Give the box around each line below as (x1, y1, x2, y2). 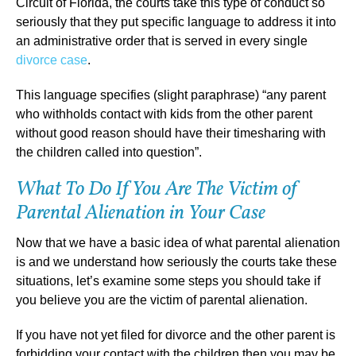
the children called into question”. (16, 145, 202, 159)
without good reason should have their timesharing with (16, 126, 326, 140)
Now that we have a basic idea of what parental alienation (16, 235, 340, 250)
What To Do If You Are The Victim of (16, 175, 296, 203)
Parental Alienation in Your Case (16, 199, 265, 227)
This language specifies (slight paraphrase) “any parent (16, 87, 326, 102)
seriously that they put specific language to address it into (16, 14, 336, 29)
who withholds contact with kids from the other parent (16, 106, 312, 121)
